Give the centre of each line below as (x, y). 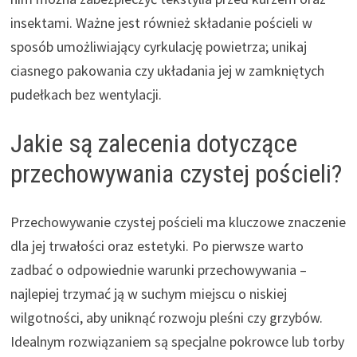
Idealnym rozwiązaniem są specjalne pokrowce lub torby (177, 341)
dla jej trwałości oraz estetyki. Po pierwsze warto (157, 245)
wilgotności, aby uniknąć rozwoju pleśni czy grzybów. (166, 317)
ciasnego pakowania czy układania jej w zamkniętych (167, 70)
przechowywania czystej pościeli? (176, 173)
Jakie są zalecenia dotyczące (153, 143)
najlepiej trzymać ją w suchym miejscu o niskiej (148, 293)
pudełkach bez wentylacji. (86, 94)
